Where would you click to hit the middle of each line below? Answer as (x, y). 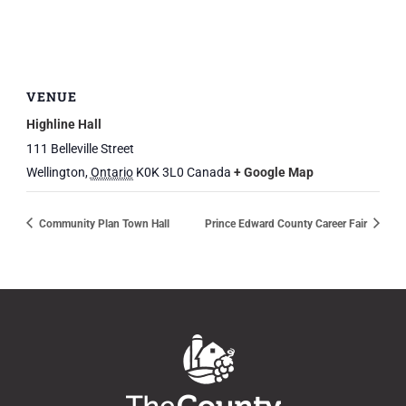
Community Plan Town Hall (102, 223)
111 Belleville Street (80, 148)
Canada (208, 172)
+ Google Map (273, 172)
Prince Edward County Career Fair (288, 223)
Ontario (111, 172)
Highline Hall (63, 124)
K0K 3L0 (159, 172)
